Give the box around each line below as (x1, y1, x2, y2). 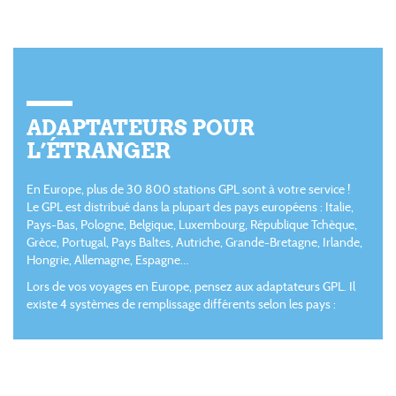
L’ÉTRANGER (27, 138, 171, 164)
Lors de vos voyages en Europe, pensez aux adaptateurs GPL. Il (27, 278, 355, 294)
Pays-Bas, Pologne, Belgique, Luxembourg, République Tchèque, (27, 217, 357, 232)
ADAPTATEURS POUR (27, 115, 255, 141)
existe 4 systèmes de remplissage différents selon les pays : (27, 296, 336, 312)
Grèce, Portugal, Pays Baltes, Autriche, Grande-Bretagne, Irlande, (27, 234, 362, 250)
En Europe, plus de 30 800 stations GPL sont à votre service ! (27, 181, 350, 197)
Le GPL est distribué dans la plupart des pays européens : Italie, (27, 199, 354, 215)
